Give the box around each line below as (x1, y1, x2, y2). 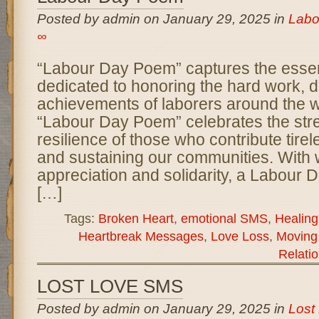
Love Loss (210, 229, 269, 244)
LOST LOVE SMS (36, 276, 183, 297)
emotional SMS (180, 211, 268, 226)
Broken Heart (98, 211, 174, 226)
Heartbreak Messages (78, 229, 204, 244)
